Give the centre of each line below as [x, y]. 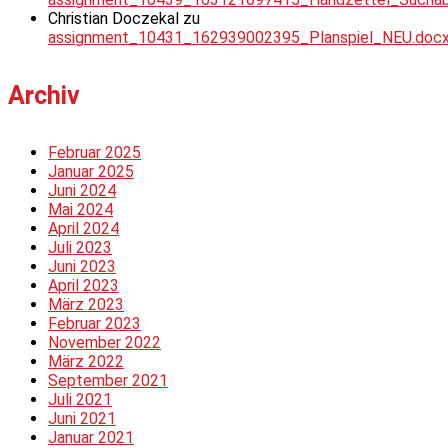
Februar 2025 [94, 152]
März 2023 [86, 304]
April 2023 [83, 285]
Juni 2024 [82, 190]
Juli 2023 [80, 247]
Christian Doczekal [113, 19]
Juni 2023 [82, 266]
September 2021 [108, 380]
